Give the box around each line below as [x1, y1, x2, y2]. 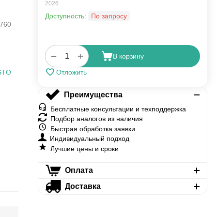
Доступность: [45, 12, 86, 20]
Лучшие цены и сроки [50, 145, 119, 153]
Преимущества [63, 91, 123, 99]
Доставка [64, 182, 101, 190]
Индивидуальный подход [50, 135, 129, 142]
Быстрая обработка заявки [50, 125, 135, 133]
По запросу [91, 12, 127, 20]
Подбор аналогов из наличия [50, 115, 143, 123]
